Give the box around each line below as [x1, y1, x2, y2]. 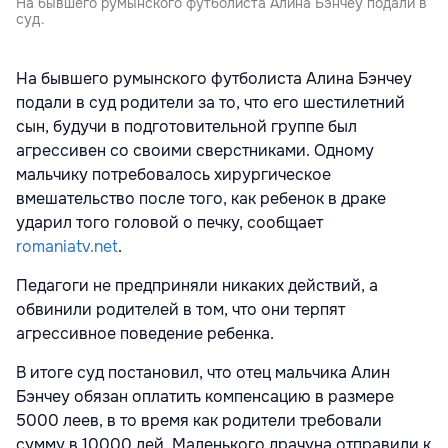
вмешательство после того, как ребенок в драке [16, 187, 386, 209]
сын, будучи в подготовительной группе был [16, 115, 357, 137]
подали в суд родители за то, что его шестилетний [16, 91, 405, 113]
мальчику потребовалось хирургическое [16, 163, 331, 185]
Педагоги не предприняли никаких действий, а [16, 274, 378, 296]
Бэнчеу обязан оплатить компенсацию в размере [16, 385, 394, 407]
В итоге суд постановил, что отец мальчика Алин [16, 361, 390, 383]
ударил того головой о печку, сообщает [16, 211, 323, 233]
